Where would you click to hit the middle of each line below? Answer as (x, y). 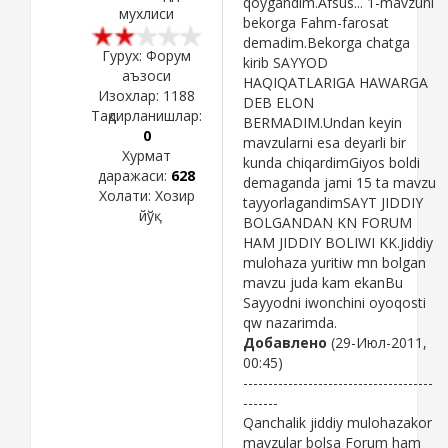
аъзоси (146, 75)
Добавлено (285, 342)
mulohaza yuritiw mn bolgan (334, 262)
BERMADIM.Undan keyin (322, 122)
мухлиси (146, 13)
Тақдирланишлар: (146, 115)
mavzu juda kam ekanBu (323, 282)
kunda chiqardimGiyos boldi (331, 162)
